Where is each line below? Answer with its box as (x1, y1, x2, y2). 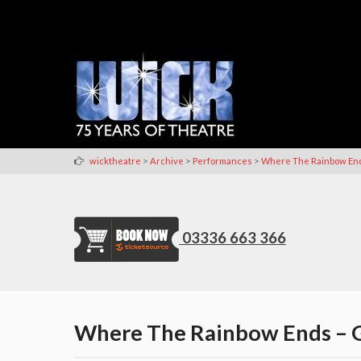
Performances (193, 155, 252, 166)
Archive (150, 155, 184, 166)
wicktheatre (89, 155, 141, 166)
